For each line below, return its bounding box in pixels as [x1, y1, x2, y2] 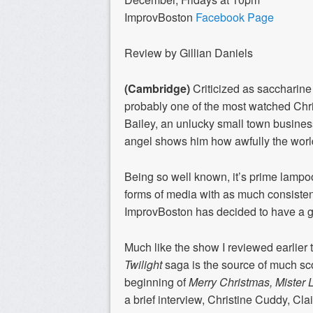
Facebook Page [196, 8, 274, 25]
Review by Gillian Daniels [124, 44, 253, 61]
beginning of [124, 273, 189, 290]
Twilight [124, 256, 162, 272]
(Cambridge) [124, 80, 190, 96]
